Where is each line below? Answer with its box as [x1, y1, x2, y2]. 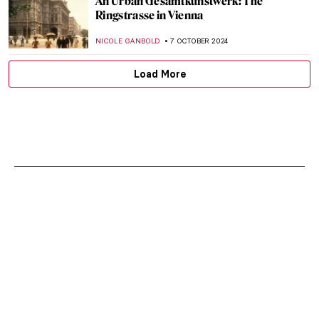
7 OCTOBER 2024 [170, 36, 229, 46]
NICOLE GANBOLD [95, 36, 161, 46]
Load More [133, 68, 186, 80]
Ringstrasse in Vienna [95, 9, 204, 22]
